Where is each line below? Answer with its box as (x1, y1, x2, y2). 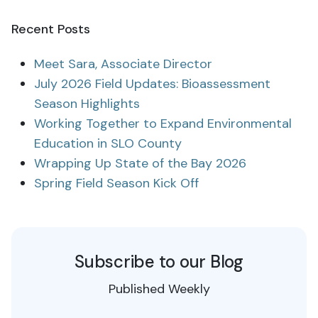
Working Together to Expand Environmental (34, 115, 292, 132)
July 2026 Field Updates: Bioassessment (34, 75, 270, 92)
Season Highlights (34, 95, 140, 112)
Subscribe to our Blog (75, 251, 243, 273)
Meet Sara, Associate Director (34, 55, 212, 72)
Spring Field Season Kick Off (34, 175, 199, 192)
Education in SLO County (34, 135, 182, 152)
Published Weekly (108, 280, 210, 297)
